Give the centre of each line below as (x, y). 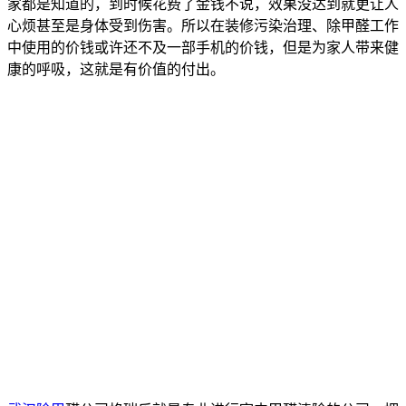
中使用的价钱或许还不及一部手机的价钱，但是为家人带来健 (203, 47)
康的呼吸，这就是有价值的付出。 (116, 69)
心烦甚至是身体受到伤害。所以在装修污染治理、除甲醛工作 (203, 25)
